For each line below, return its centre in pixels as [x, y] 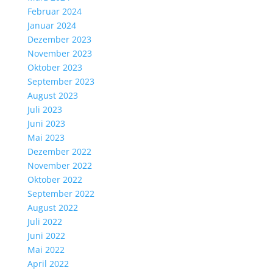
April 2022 [48, 264]
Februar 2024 [54, 12]
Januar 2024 [51, 26]
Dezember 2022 [59, 152]
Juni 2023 [46, 124]
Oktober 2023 [55, 68]
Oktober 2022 [55, 180]
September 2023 [61, 82]
